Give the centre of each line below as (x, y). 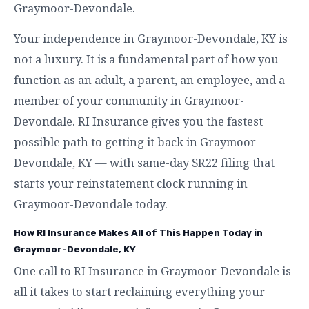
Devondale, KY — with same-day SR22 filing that (144, 162)
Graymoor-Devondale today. (91, 203)
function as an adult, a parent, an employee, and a (149, 79)
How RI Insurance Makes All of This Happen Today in (138, 232)
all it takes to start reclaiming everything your (139, 291)
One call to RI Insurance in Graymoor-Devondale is (152, 270)
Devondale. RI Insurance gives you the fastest (138, 121)
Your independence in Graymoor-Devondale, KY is (151, 38)
